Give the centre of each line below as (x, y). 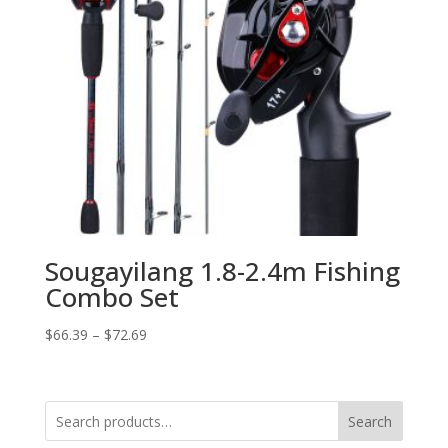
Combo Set (111, 296)
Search (370, 421)
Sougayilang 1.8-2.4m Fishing (222, 270)
